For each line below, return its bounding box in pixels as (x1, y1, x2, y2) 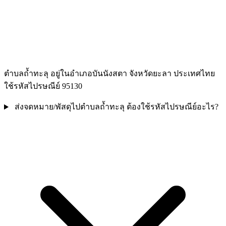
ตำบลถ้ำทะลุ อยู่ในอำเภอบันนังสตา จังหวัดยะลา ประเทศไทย (4, 69, 215, 78)
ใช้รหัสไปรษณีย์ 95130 (4, 82, 82, 91)
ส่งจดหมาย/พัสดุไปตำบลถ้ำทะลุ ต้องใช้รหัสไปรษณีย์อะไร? (14, 102, 218, 111)
